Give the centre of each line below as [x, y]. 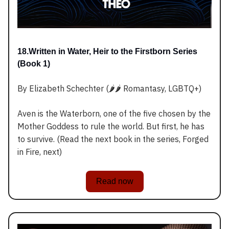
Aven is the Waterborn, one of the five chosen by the [114, 114]
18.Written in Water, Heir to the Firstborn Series [107, 52]
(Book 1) [34, 64]
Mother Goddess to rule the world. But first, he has [111, 127]
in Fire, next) [40, 152]
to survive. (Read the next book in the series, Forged [113, 139]
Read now [114, 181]
